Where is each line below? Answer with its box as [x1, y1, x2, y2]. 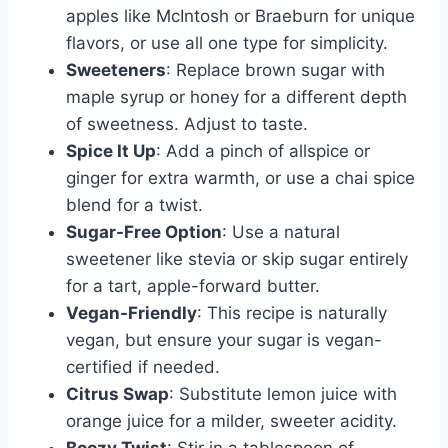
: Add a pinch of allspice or [156, 140, 370, 161]
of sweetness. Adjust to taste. [66, 113, 308, 134]
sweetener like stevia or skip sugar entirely [66, 248, 408, 269]
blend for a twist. [66, 194, 203, 215]
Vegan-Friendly [66, 302, 197, 323]
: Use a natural [222, 221, 340, 242]
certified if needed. [66, 356, 220, 377]
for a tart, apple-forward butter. [66, 275, 320, 296]
